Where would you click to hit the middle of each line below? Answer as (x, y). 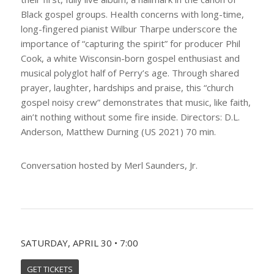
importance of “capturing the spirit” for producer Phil (130, 44)
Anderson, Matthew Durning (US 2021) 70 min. (118, 132)
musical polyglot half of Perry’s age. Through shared (130, 73)
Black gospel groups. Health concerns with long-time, (132, 14)
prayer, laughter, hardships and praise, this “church (127, 88)
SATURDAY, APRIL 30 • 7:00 (79, 243)
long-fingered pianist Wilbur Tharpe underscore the (129, 29)
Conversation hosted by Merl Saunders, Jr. (109, 165)
